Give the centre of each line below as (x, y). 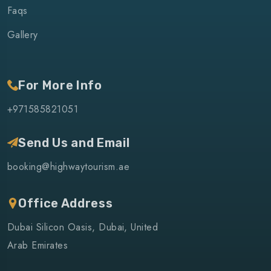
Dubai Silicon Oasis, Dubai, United (83, 227)
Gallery (23, 35)
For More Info (60, 86)
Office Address (66, 204)
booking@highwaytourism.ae (68, 167)
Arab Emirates (38, 246)
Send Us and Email (74, 143)
